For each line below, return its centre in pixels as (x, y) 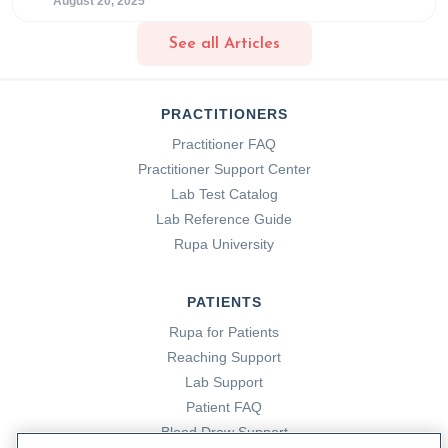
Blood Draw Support (224, 432)
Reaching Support (224, 357)
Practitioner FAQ (224, 144)
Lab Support (224, 382)
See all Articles (224, 43)
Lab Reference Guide (224, 219)
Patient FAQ (224, 407)
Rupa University (224, 244)
